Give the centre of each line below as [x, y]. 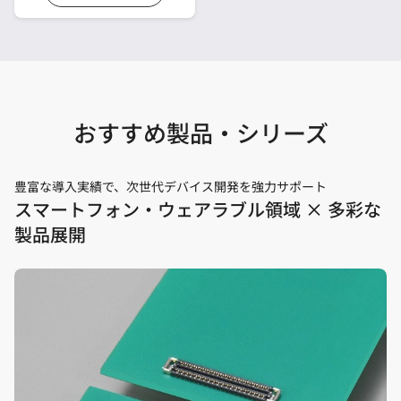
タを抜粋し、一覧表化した [100, 17]
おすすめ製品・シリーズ [200, 132]
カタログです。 [68, 37]
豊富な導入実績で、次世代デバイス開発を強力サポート [171, 187]
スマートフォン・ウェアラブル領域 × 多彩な [198, 209]
